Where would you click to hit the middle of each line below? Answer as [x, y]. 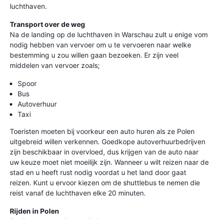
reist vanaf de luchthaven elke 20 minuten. [78, 193]
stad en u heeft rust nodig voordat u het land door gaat [98, 172]
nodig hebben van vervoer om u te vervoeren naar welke [100, 45]
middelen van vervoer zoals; [55, 65]
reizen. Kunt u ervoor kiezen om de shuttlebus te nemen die [105, 183]
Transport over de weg [47, 24]
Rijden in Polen [34, 211]
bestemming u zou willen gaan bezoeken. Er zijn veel [94, 55]
